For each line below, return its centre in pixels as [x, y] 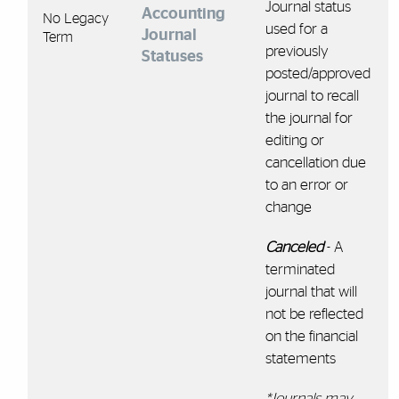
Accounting [183, 13]
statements [300, 358]
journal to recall [312, 95]
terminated [300, 269]
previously [297, 51]
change [288, 207]
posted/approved [318, 73]
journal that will [311, 291]
